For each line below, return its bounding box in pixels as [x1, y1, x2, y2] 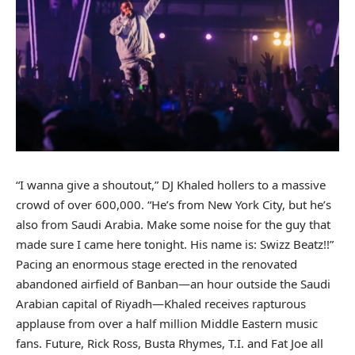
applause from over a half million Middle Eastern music [16, 315, 318, 332]
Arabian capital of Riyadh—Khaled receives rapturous [16, 296, 306, 312]
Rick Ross [87, 335, 138, 352]
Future [45, 335, 81, 352]
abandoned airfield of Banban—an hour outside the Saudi [16, 276, 330, 292]
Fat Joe [271, 335, 307, 352]
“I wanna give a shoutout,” [16, 177, 162, 193]
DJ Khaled [162, 177, 214, 193]
